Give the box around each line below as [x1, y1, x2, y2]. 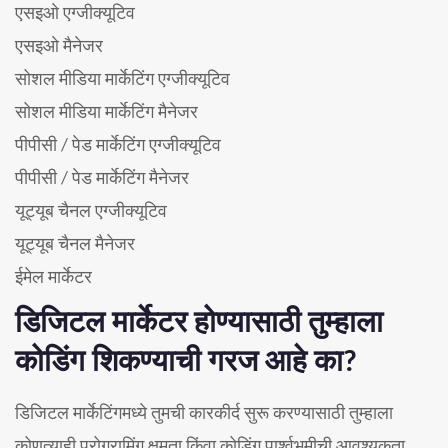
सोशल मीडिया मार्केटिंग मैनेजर [15, 104, 198, 124]
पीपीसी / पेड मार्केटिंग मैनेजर [15, 170, 189, 190]
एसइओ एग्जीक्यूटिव [15, 5, 135, 25]
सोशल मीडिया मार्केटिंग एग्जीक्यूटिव [15, 71, 230, 91]
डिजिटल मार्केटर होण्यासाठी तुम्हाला [15, 309, 383, 341]
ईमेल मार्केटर [15, 269, 92, 289]
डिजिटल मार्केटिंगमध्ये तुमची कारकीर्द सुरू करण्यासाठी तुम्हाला [15, 405, 393, 425]
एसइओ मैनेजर [15, 38, 103, 58]
